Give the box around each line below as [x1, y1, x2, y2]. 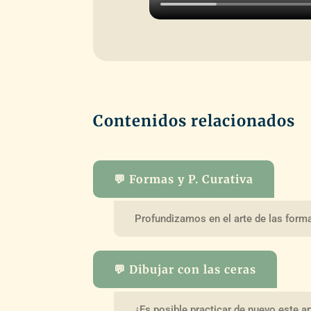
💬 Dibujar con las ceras [114, 262, 257, 277]
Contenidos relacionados [93, 110, 296, 131]
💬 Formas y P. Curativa [114, 171, 254, 186]
